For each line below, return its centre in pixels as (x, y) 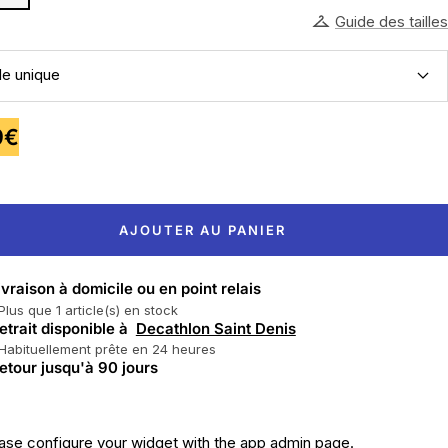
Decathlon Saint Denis (215, 329)
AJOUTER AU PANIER (202, 229)
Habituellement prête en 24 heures (111, 349)
